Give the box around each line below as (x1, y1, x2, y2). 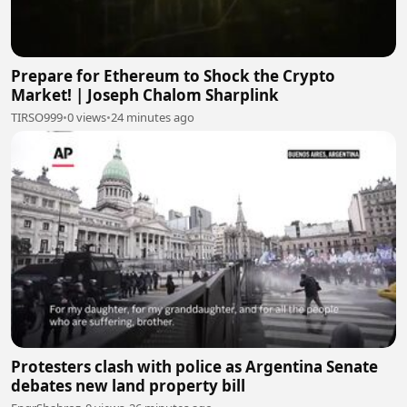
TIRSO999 (11, 109, 63, 125)
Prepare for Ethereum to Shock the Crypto (11, 65, 335, 86)
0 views (67, 109, 106, 125)
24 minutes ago (111, 109, 194, 125)
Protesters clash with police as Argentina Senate (11, 355, 378, 377)
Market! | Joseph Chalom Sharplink (11, 84, 279, 105)
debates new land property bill (11, 374, 245, 396)
